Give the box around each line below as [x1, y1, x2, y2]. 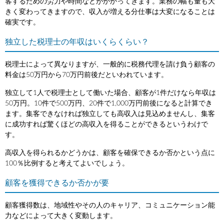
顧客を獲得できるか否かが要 [5, 178, 109, 187]
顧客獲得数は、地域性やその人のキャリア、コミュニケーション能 [5, 201, 215, 209]
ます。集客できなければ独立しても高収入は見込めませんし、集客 [5, 110, 215, 117]
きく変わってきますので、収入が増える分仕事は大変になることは [5, 8, 215, 15]
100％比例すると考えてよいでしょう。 [5, 159, 129, 167]
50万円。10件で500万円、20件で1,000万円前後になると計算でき [5, 99, 212, 107]
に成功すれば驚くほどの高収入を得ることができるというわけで [5, 120, 208, 128]
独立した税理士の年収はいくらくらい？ [5, 37, 149, 46]
